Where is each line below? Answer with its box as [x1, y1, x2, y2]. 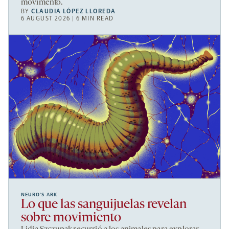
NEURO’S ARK [21, 192, 58, 198]
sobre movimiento [21, 211, 121, 225]
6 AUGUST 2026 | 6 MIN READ [21, 15, 114, 22]
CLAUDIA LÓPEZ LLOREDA [31, 8, 116, 15]
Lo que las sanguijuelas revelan [21, 198, 187, 212]
